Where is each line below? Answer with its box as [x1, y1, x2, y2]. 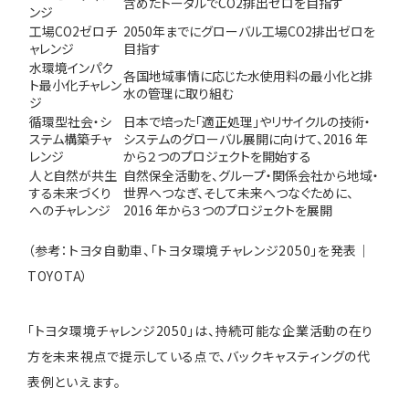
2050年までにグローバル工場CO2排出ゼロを [123, 21, 375, 40]
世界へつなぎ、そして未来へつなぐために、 [123, 183, 353, 202]
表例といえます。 [27, 372, 121, 391]
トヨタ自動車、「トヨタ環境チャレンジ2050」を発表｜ [68, 240, 371, 259]
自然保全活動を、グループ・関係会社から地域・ [123, 165, 379, 184]
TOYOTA [27, 266, 82, 285]
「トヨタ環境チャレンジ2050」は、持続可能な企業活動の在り [27, 320, 374, 340]
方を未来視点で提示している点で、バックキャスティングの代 [27, 346, 371, 365]
